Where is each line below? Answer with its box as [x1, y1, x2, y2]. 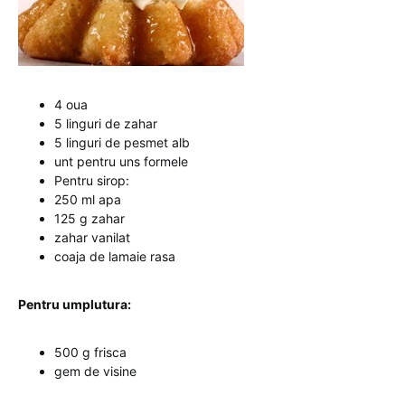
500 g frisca [54, 344, 127, 360]
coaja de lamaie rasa [54, 249, 175, 264]
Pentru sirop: [54, 173, 129, 188]
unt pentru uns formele [54, 154, 188, 169]
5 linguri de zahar [54, 116, 157, 131]
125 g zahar [54, 211, 125, 226]
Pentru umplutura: [18, 297, 131, 312]
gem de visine [54, 363, 137, 379]
